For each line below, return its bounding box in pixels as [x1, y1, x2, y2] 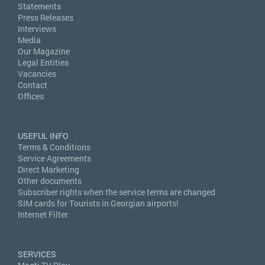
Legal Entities [18, 57, 69, 69]
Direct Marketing [18, 164, 79, 176]
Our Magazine [18, 46, 70, 57]
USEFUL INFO [18, 130, 69, 142]
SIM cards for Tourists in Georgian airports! [18, 198, 179, 209]
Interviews [18, 23, 56, 35]
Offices [18, 91, 44, 102]
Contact [18, 79, 47, 91]
